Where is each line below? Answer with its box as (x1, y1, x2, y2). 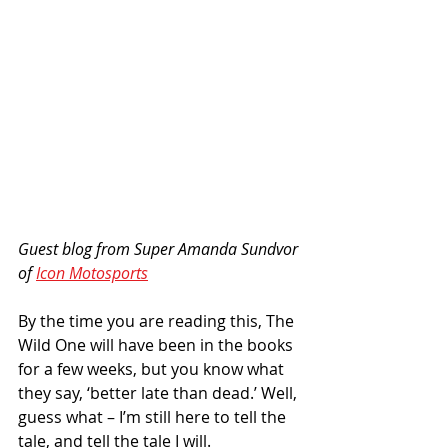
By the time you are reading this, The (18, 309, 298, 332)
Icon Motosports (36, 261, 148, 284)
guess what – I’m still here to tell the (18, 405, 290, 428)
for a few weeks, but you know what (18, 357, 288, 380)
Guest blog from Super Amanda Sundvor (18, 237, 302, 260)
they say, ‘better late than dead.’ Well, (18, 381, 301, 404)
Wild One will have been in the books (18, 333, 297, 356)
